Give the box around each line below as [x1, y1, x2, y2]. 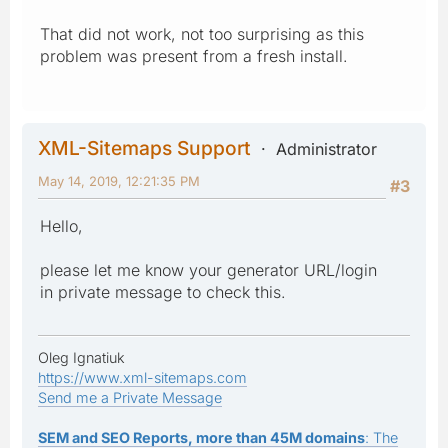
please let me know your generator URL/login [40, 259, 377, 280]
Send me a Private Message [38, 388, 222, 406]
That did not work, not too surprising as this [40, 23, 364, 44]
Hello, [40, 215, 83, 236]
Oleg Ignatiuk [38, 348, 125, 366]
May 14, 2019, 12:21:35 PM [38, 172, 200, 189]
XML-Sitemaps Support [38, 135, 251, 160]
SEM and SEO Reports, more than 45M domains [38, 428, 365, 446]
